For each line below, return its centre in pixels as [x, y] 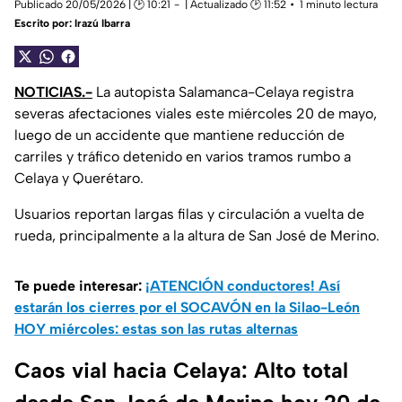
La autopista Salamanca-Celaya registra [223, 92]
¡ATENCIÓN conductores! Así [243, 286]
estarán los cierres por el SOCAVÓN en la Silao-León [187, 308]
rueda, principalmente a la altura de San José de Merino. [197, 236]
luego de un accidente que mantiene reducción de [179, 135]
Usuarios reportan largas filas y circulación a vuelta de [189, 214]
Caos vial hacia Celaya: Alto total [181, 371]
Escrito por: [44, 24]
